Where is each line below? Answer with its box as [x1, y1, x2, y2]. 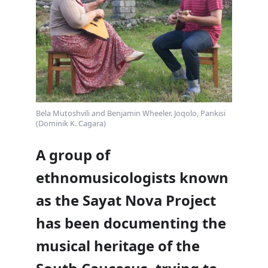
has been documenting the [36, 214, 226, 233]
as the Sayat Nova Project [36, 191, 216, 211]
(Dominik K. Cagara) [36, 117, 106, 129]
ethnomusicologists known [36, 168, 229, 188]
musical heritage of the [36, 236, 200, 256]
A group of [36, 145, 110, 165]
